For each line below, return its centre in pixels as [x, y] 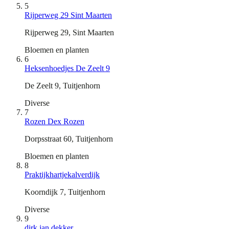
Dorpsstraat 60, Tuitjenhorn [69, 139]
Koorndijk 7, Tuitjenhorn [65, 192]
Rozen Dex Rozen [54, 121]
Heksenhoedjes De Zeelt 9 [67, 68]
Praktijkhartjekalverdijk [62, 174]
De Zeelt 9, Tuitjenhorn [62, 85]
